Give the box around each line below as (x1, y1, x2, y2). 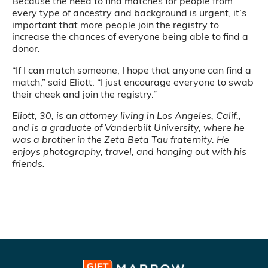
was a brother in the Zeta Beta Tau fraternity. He (12, 133, 229, 145)
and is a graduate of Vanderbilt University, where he (12, 121, 245, 133)
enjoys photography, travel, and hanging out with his (12, 145, 246, 157)
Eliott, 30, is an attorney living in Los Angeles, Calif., (12, 109, 241, 121)
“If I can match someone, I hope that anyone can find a (12, 64, 251, 76)
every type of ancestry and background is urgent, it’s (12, 7, 246, 19)
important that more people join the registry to (12, 19, 219, 31)
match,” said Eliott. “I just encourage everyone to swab (12, 76, 254, 88)
